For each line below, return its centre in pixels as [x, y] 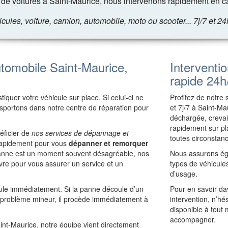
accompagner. [193, 219]
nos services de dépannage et [80, 133]
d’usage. [184, 174]
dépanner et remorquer [108, 143]
